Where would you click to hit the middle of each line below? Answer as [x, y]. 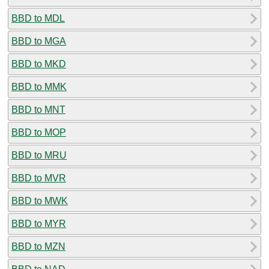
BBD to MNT [38, 109]
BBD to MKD [39, 64]
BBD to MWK [40, 201]
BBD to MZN [38, 246]
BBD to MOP [39, 132]
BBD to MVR [39, 178]
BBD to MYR [39, 223]
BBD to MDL [38, 18]
